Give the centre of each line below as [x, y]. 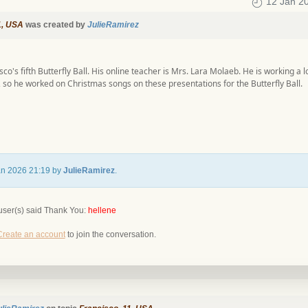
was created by [55, 25]
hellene [102, 211]
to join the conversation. [110, 235]
